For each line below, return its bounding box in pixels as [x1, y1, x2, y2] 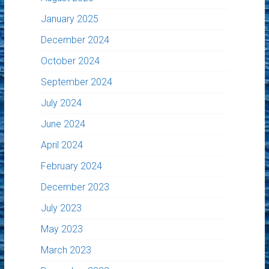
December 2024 [41, 34, 110, 46]
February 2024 [41, 160, 103, 172]
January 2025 [41, 13, 99, 25]
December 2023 [41, 181, 110, 193]
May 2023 [41, 223, 83, 235]
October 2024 [41, 55, 100, 67]
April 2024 [41, 139, 83, 151]
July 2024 [41, 97, 82, 109]
